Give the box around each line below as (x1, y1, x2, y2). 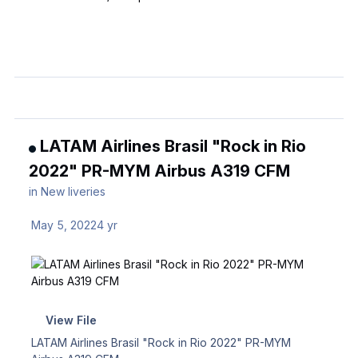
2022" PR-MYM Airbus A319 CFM (29, 160, 291, 181)
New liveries (41, 184, 106, 198)
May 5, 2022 (31, 217, 97, 232)
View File (45, 312, 97, 327)
